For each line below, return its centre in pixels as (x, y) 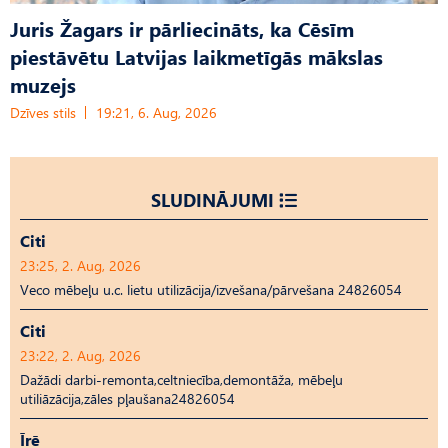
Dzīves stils (43, 113)
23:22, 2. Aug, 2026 (80, 356)
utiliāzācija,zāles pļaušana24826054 (127, 399)
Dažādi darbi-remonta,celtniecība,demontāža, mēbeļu (181, 380)
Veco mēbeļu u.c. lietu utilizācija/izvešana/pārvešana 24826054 (211, 290)
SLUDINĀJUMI (212, 200)
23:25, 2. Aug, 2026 (80, 266)
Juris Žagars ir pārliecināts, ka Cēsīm (182, 28)
